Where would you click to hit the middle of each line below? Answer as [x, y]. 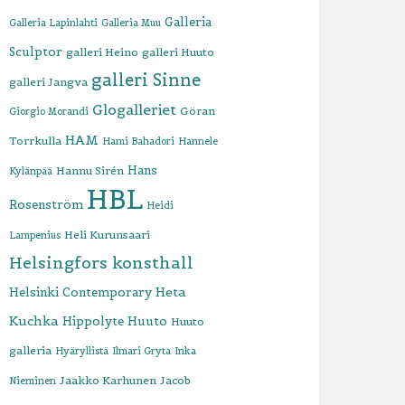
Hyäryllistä [82, 351]
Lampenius [35, 235]
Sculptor [36, 52]
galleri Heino [103, 52]
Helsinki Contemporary [81, 292]
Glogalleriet [135, 110]
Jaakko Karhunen [108, 380]
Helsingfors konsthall [102, 263]
